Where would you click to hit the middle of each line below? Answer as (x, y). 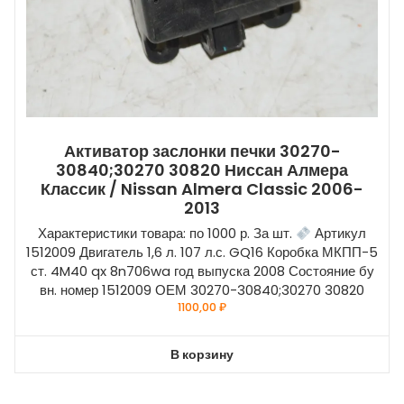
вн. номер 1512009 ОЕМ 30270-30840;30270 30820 (202, 290)
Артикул (339, 234)
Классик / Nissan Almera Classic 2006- (202, 189)
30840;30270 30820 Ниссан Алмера (202, 170)
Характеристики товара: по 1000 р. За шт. (166, 234)
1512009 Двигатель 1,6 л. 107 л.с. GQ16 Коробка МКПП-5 (202, 252)
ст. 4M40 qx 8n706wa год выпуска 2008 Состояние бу (202, 271)
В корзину (202, 354)
